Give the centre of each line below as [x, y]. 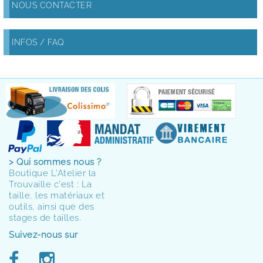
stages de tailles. [45, 218]
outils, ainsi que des [52, 207]
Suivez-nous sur [43, 235]
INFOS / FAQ [38, 43]
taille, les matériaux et [57, 196]
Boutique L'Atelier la [53, 173]
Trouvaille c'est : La [50, 185]
